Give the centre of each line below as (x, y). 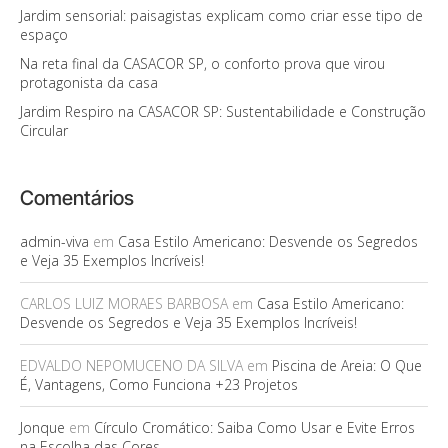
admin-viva (54, 241)
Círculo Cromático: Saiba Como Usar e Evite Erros (254, 427)
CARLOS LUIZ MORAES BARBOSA (124, 303)
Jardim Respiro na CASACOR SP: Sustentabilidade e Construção (223, 111)
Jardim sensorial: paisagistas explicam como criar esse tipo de (221, 15)
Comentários (77, 197)
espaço (44, 34)
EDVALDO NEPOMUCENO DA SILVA (131, 365)
